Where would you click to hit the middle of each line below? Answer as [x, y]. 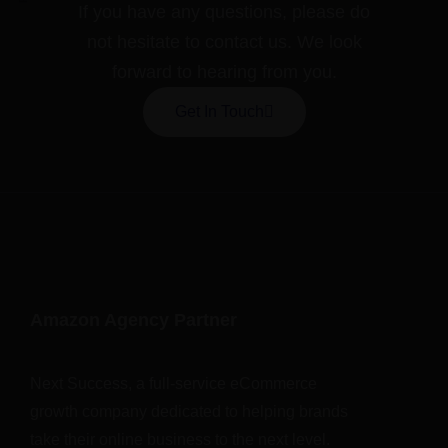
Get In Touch [219, 111]
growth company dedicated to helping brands [189, 411]
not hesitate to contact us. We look [224, 41]
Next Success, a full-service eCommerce [173, 383]
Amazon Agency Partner [133, 319]
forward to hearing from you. [224, 71]
